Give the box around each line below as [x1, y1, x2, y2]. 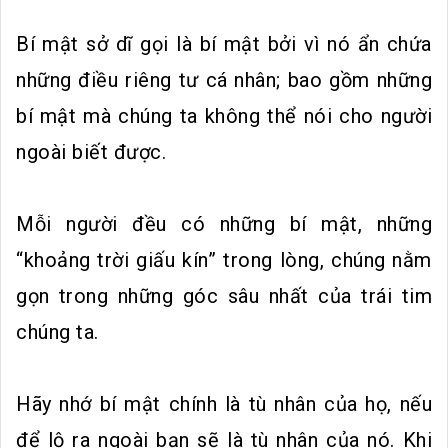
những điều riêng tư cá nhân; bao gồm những [16, 68, 432, 93]
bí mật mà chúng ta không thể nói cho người [16, 104, 432, 129]
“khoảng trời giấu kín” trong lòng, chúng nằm [16, 248, 432, 273]
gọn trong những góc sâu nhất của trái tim [16, 284, 432, 309]
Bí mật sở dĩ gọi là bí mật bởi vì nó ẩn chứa [16, 32, 432, 57]
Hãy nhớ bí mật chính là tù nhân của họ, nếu [16, 392, 432, 417]
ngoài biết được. [16, 140, 166, 165]
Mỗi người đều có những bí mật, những [16, 212, 432, 237]
